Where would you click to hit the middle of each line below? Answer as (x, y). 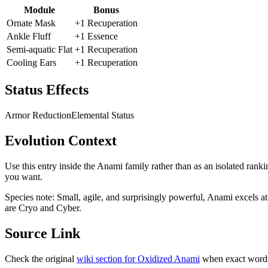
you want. (24, 176)
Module (39, 10)
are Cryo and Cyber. (43, 208)
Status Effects (47, 90)
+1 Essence (96, 36)
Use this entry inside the (51, 166)
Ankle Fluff (29, 36)
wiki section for (107, 258)
